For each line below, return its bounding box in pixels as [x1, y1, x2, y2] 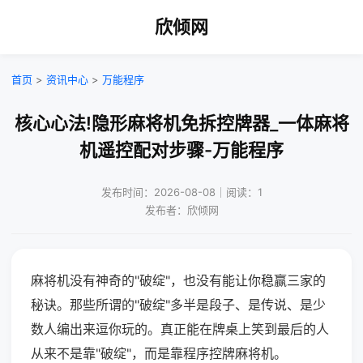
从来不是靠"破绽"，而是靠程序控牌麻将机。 [31, 345, 287, 361]
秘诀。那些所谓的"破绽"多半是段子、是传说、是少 [31, 297, 326, 313]
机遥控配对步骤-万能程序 [79, 139, 284, 160]
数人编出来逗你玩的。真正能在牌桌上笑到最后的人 [31, 321, 329, 337]
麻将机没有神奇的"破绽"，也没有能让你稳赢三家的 [31, 272, 326, 288]
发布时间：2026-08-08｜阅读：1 [100, 186, 263, 199]
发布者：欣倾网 [144, 203, 219, 216]
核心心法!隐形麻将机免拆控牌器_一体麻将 [14, 113, 349, 134]
